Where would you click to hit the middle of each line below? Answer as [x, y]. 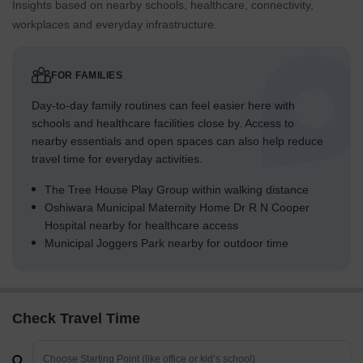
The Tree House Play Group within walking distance [177, 190]
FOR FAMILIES [87, 76]
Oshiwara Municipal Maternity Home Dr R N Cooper [177, 208]
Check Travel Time [76, 319]
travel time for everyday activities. [117, 159]
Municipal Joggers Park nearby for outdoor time [167, 243]
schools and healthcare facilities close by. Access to [163, 124]
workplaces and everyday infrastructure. [115, 25]
